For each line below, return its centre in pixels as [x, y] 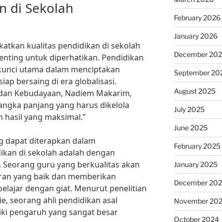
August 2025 [194, 91]
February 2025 [197, 146]
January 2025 [195, 164]
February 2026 [197, 18]
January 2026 [195, 36]
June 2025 [191, 128]
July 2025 [189, 109]
